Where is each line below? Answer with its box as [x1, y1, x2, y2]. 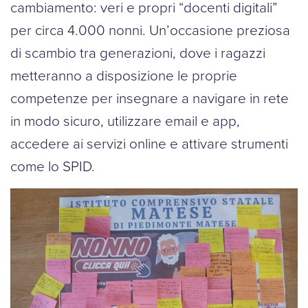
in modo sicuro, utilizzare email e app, [10, 111, 240, 131]
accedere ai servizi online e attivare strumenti [10, 133, 288, 153]
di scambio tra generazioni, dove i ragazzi [10, 43, 265, 63]
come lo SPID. [10, 156, 95, 176]
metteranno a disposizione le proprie [10, 65, 237, 85]
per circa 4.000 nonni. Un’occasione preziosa [10, 20, 290, 40]
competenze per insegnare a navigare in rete [10, 88, 289, 108]
